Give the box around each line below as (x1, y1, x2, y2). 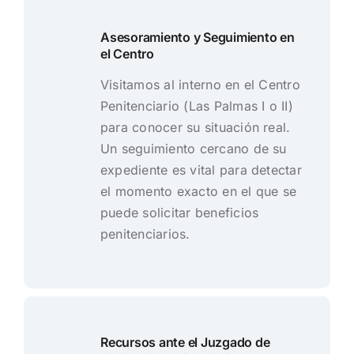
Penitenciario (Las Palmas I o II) (100, 98, 293, 115)
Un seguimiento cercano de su (100, 141, 287, 157)
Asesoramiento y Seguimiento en (100, 29, 295, 46)
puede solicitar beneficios (100, 205, 259, 221)
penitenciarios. (100, 226, 190, 243)
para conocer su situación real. (100, 119, 291, 136)
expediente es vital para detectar (100, 162, 302, 179)
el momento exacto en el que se (100, 183, 297, 200)
